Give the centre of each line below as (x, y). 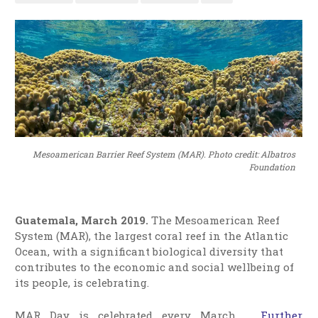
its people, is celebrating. (82, 283)
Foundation (272, 167)
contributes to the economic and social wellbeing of (155, 267)
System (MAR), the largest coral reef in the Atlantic (152, 236)
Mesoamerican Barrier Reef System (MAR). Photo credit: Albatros (164, 154)
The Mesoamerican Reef (216, 220)
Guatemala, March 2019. (83, 220)
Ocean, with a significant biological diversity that (149, 252)
